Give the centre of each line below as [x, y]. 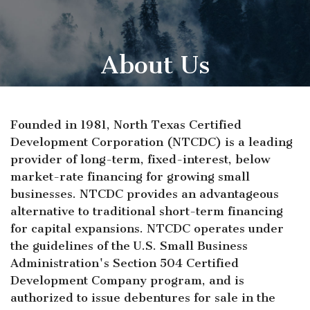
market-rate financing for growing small [130, 176]
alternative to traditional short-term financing [147, 211]
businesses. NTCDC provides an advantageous [145, 193]
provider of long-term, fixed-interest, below [140, 159]
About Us [155, 64]
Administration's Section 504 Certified [125, 263]
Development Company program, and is [127, 280]
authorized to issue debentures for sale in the [143, 297]
